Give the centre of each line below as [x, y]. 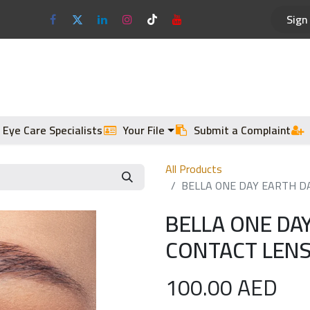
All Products [194, 169]
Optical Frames [48, 78]
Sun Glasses [135, 78]
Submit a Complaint [243, 130]
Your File [143, 130]
